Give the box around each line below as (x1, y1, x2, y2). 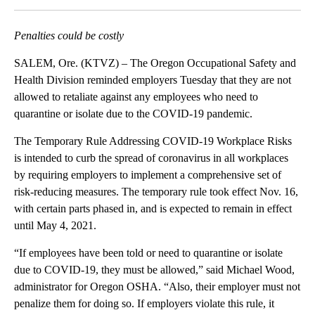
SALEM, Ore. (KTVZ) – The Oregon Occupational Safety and (14, 56, 296, 69)
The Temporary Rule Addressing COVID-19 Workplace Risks (14, 134, 292, 147)
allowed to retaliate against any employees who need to (14, 90, 258, 103)
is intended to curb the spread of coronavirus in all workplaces (14, 151, 288, 164)
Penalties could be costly (14, 29, 124, 41)
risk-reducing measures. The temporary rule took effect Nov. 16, (14, 185, 298, 198)
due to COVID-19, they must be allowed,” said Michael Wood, (14, 263, 295, 276)
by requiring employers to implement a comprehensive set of (14, 168, 281, 181)
